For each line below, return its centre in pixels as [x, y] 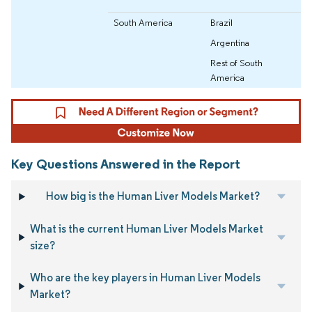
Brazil [221, 22]
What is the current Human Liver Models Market [147, 228]
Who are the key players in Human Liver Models [146, 278]
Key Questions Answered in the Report [126, 164]
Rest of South [236, 62]
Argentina [230, 42]
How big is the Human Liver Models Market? [153, 196]
